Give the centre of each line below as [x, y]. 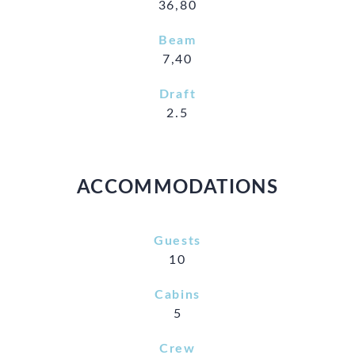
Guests [177, 241]
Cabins [177, 295]
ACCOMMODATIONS [177, 188]
